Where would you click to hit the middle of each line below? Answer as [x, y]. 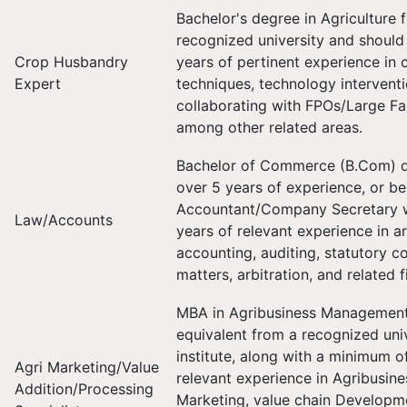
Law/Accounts [66, 220]
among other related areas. [269, 127]
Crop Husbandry [71, 62]
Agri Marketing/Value [87, 367]
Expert [40, 84]
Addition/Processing [84, 389]
